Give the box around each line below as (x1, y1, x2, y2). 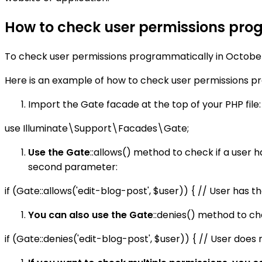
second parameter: (28, 160, 118, 174)
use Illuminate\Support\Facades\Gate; (5, 122, 189, 136)
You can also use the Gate (28, 208, 153, 222)
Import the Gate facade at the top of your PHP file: (28, 98, 261, 112)
